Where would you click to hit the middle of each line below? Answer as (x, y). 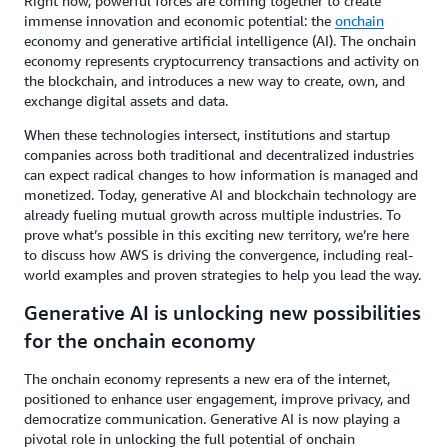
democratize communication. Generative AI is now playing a (212, 418)
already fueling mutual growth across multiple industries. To (212, 214)
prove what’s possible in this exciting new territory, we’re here (216, 234)
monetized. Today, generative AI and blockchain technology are (220, 194)
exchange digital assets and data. (126, 100)
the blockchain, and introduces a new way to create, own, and (214, 80)
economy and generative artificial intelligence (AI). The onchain (220, 40)
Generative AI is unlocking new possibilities (222, 312)
